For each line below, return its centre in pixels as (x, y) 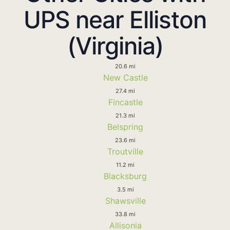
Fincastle (125, 102)
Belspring (125, 127)
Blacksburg (125, 176)
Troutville (125, 151)
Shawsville (125, 200)
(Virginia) (115, 45)
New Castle (125, 77)
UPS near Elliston (115, 19)
